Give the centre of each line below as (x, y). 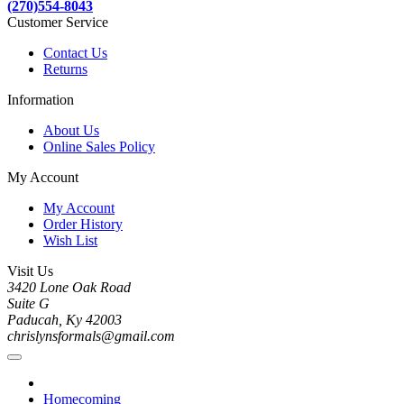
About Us (71, 130)
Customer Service (58, 22)
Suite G (28, 303)
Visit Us (30, 271)
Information (41, 99)
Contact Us (75, 52)
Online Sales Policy (99, 146)
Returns (65, 69)
